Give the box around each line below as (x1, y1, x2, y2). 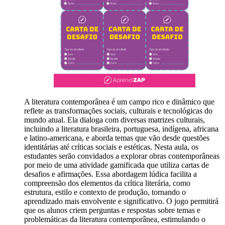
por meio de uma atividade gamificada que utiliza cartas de (24, 160, 209, 169)
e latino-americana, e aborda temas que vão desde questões (24, 133, 209, 142)
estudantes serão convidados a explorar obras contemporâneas (24, 151, 219, 160)
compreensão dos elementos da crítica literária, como (24, 178, 190, 187)
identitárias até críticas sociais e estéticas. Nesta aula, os (24, 142, 198, 151)
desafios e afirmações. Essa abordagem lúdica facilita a (24, 169, 197, 178)
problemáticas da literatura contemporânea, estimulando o (24, 214, 205, 223)
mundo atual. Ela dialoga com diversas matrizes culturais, (24, 115, 205, 124)
